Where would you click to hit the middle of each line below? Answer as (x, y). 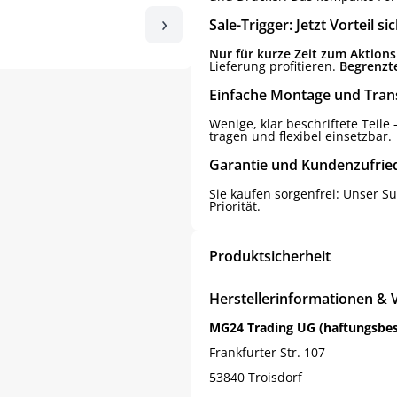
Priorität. (235, 206)
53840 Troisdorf (256, 377)
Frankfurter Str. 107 (267, 352)
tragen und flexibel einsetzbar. (300, 136)
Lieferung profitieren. (274, 66)
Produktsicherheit (270, 256)
